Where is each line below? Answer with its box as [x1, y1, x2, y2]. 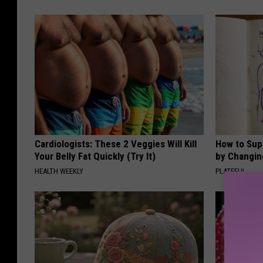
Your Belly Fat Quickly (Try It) [35, 150, 156, 163]
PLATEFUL [215, 167, 247, 176]
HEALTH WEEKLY [35, 167, 83, 176]
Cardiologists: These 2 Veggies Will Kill [35, 138, 197, 150]
